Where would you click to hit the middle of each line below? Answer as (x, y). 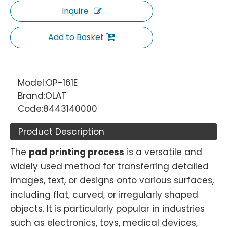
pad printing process (77, 152)
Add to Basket (76, 37)
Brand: (31, 96)
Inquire (75, 11)
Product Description (61, 132)
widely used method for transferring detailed (109, 166)
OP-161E (62, 83)
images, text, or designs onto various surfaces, (112, 180)
